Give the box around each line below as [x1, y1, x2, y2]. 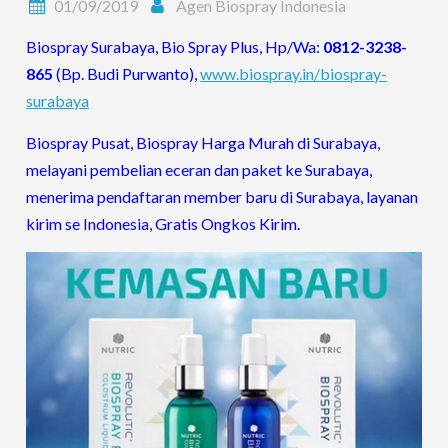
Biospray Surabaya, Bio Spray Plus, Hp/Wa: [26, 36, 324, 56]
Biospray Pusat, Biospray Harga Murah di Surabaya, [26, 132, 381, 152]
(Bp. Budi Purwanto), [53, 63, 201, 83]
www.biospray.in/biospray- [200, 63, 388, 83]
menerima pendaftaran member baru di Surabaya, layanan [26, 186, 419, 206]
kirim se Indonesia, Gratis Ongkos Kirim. [26, 213, 301, 233]
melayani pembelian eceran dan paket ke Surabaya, [26, 159, 373, 179]
